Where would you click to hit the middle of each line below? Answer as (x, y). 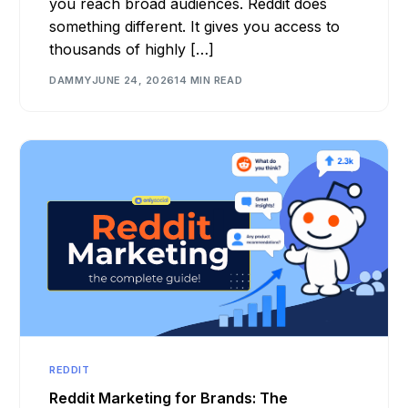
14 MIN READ (209, 80)
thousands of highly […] (132, 49)
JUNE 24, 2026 (133, 80)
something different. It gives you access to (195, 26)
